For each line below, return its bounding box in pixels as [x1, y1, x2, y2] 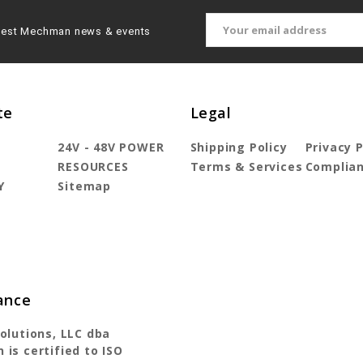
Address [206, 28, 255, 44]
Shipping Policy [190, 139, 288, 156]
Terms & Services [190, 159, 303, 175]
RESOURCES [58, 159, 129, 175]
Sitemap [58, 178, 111, 194]
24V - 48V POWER [58, 139, 164, 156]
